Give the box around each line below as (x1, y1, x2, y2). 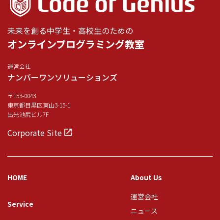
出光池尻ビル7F (7, 110, 49, 118)
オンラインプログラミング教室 (7, 36, 144, 51)
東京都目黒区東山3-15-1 (7, 100, 70, 109)
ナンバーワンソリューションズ (7, 71, 117, 83)
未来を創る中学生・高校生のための (7, 24, 133, 36)
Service (7, 198, 33, 209)
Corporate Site (7, 126, 62, 138)
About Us (130, 172, 162, 182)
